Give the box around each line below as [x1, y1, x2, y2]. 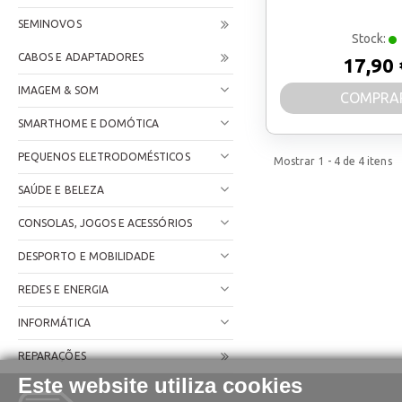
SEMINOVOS [18, 18, 82, 30]
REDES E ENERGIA [18, 284, 109, 295]
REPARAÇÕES [18, 350, 86, 362]
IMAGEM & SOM [18, 84, 99, 96]
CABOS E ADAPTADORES [18, 51, 144, 63]
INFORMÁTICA [18, 317, 91, 328]
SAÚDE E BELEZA [18, 184, 104, 196]
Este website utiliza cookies [18, 373, 302, 398]
